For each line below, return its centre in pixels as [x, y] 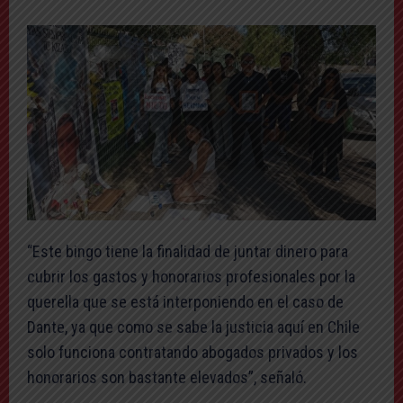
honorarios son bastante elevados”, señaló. [167, 378]
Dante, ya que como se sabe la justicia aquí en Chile [193, 327]
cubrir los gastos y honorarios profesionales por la [191, 277]
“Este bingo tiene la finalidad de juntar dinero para [188, 252]
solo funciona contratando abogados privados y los [193, 353]
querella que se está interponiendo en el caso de [185, 302]
